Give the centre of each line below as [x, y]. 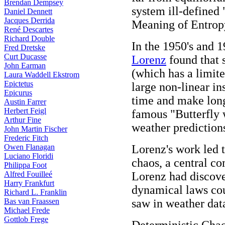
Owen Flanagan [29, 147]
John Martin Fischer [36, 129]
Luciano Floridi [29, 156]
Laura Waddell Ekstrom [42, 75]
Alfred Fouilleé [28, 174]
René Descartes [29, 29]
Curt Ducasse [25, 57]
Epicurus [18, 93]
